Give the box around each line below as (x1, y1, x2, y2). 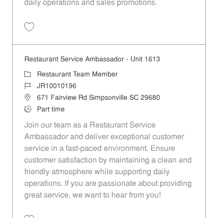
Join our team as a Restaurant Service (24, 122, 156, 130)
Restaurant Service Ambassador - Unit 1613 (24, 56, 160, 64)
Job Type (23, 106, 52, 113)
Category (23, 71, 52, 78)
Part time (36, 106, 65, 114)
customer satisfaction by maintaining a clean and (24, 157, 192, 165)
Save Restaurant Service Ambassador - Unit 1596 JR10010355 (28, 33, 196, 39)
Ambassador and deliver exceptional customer (24, 133, 184, 142)
